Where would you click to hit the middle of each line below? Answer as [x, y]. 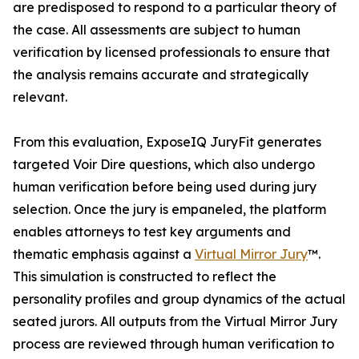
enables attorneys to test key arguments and [152, 232]
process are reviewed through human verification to [173, 344]
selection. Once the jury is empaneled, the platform [169, 210]
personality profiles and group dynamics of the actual [179, 299]
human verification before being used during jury [165, 187]
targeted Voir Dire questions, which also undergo [164, 165]
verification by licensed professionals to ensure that [171, 52]
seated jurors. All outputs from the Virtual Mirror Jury [175, 322]
